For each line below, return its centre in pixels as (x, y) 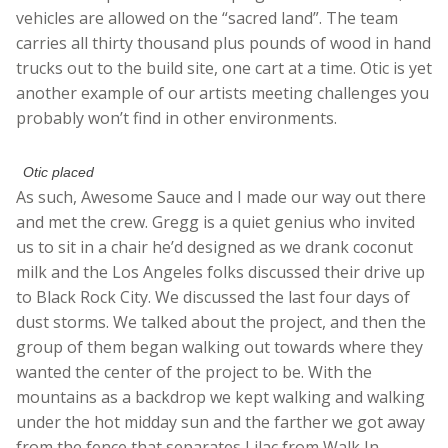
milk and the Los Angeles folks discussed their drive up (220, 272)
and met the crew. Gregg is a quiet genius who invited (215, 222)
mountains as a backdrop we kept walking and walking (220, 397)
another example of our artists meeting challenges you (222, 93)
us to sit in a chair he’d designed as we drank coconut (214, 247)
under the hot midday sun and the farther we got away (220, 422)
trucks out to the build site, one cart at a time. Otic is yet (224, 68)
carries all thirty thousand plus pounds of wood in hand (223, 43)
